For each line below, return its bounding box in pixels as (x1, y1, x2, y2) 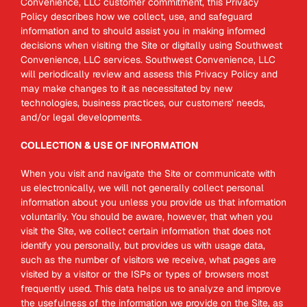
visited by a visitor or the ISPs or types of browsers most (21, 268, 269, 280)
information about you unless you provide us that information (21, 196, 286, 208)
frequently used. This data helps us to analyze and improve (21, 282, 281, 295)
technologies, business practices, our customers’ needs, (21, 97, 265, 109)
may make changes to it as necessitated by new (21, 82, 232, 95)
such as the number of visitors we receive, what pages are (21, 254, 276, 266)
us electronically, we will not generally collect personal (21, 182, 264, 194)
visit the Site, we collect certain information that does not (21, 225, 271, 237)
